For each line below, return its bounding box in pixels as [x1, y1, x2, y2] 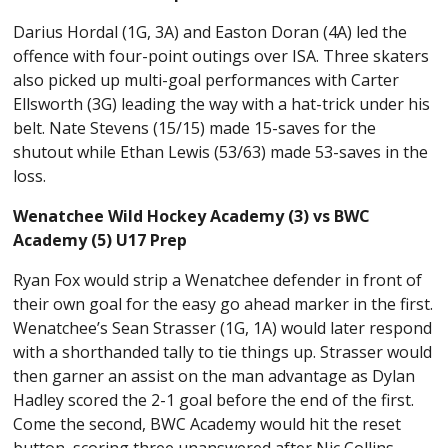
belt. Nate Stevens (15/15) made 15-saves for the [13, 117, 377, 140]
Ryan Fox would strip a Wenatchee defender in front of [13, 269, 423, 292]
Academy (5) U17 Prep [13, 229, 188, 252]
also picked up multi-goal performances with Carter [13, 69, 400, 92]
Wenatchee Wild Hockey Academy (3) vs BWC [13, 205, 371, 228]
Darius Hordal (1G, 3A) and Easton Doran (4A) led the [13, 21, 408, 44]
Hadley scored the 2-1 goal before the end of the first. [13, 389, 415, 412]
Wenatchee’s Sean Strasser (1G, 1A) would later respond [13, 317, 433, 340]
